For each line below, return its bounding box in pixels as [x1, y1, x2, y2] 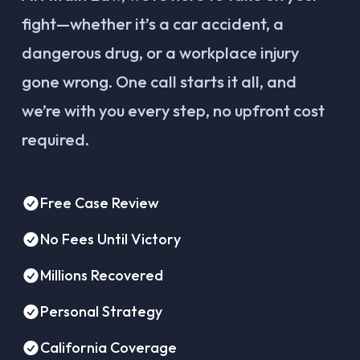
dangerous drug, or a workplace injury [22, 43, 299, 63]
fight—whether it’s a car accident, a [22, 14, 284, 35]
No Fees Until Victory [39, 230, 181, 249]
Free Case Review [39, 194, 159, 213]
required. [22, 129, 89, 150]
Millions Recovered [39, 266, 163, 285]
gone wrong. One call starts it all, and [22, 72, 297, 92]
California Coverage [39, 338, 177, 358]
